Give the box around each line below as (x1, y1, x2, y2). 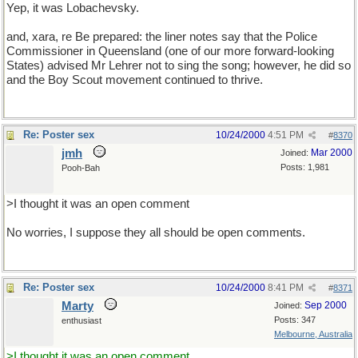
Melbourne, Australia (274, 329, 352, 339)
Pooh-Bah (62, 163, 100, 173)
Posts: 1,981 (280, 162, 329, 172)
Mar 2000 (311, 147, 352, 158)
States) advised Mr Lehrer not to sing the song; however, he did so (6, 59, 351, 72)
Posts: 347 (274, 315, 316, 324)
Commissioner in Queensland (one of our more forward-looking (6, 45, 334, 58)
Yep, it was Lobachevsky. (6, 2, 139, 14)
